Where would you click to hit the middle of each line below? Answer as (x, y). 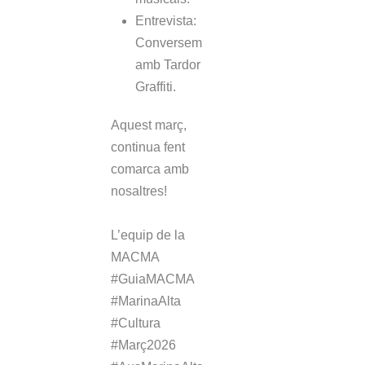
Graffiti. (157, 87)
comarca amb (150, 169)
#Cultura (136, 323)
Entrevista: (166, 21)
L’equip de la (148, 235)
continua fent (148, 147)
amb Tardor (168, 65)
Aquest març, (149, 125)
